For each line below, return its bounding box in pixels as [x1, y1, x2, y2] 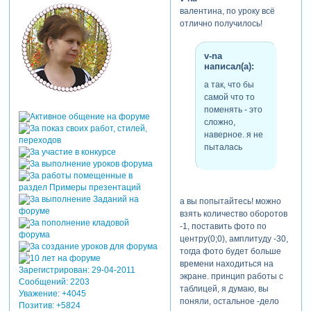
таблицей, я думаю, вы [179, 283, 269, 294]
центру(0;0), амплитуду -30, [179, 233, 288, 244]
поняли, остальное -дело [179, 296, 279, 306]
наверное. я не [203, 129, 263, 140]
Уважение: [18, 288, 60, 299]
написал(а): [203, 61, 254, 72]
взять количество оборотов [179, 208, 287, 219]
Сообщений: [18, 276, 68, 287]
